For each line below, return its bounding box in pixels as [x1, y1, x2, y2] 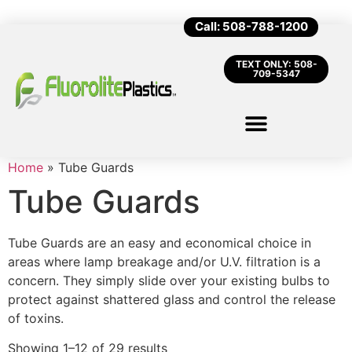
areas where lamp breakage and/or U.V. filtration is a [8, 254, 321, 269]
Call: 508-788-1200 [195, 19, 308, 34]
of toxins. [8, 310, 64, 326]
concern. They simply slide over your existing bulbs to [8, 273, 330, 288]
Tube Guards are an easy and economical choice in [8, 235, 311, 251]
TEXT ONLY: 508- [235, 58, 317, 70]
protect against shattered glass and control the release [8, 291, 335, 307]
